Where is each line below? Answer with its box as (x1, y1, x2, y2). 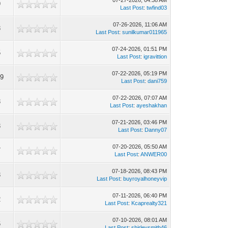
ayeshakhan (136, 102, 167, 108)
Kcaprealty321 (131, 200, 167, 206)
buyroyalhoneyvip (123, 176, 167, 182)
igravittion (144, 53, 167, 60)
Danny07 (145, 127, 167, 133)
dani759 (148, 78, 167, 84)
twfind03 (147, 5, 167, 11)
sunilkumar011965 (122, 29, 167, 35)
